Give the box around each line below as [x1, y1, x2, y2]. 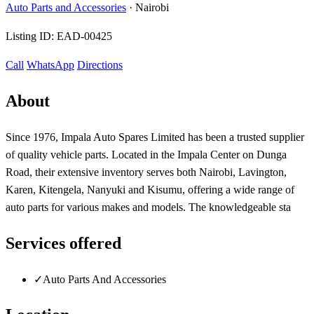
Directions [77, 58, 123, 71]
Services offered [6, 233, 121, 252]
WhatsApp [27, 58, 74, 71]
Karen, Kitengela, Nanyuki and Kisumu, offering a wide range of [6, 183, 294, 196]
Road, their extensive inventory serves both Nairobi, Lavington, [6, 165, 287, 178]
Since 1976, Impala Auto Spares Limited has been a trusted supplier [6, 130, 304, 143]
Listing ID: [6, 29, 57, 42]
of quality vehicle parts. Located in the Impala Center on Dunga [6, 148, 287, 161]
